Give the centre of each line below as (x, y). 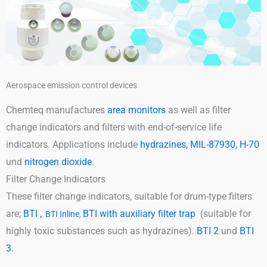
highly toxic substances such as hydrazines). (101, 231)
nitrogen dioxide (58, 162)
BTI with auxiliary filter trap (139, 213)
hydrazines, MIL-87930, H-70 (200, 144)
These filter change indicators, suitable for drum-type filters (130, 196)
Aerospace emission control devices (72, 85)
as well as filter (198, 110)
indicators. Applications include (73, 144)
